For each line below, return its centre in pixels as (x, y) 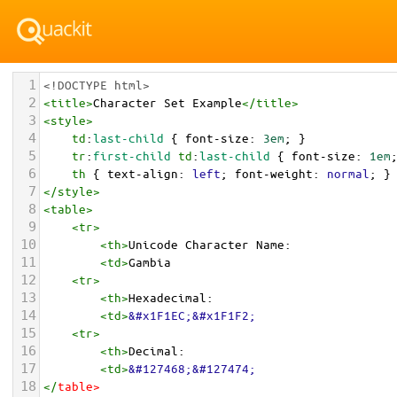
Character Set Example (167, 102)
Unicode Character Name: (210, 244)
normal (348, 173)
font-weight (274, 173)
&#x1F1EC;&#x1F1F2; (192, 315)
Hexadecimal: (171, 297)
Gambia (157, 262)
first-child (132, 156)
